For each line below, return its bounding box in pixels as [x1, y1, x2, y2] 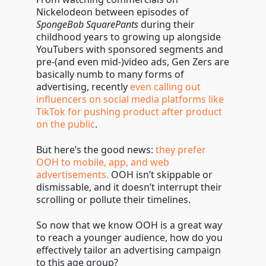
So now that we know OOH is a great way [36, 218, 222, 232]
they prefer [155, 143, 206, 156]
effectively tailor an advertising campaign [36, 243, 221, 256]
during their [140, 18, 195, 31]
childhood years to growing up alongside [36, 30, 221, 43]
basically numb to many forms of [36, 68, 184, 81]
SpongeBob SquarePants [36, 18, 141, 31]
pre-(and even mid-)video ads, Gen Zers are [36, 55, 229, 68]
